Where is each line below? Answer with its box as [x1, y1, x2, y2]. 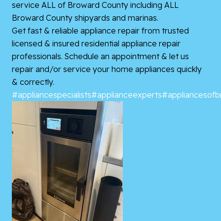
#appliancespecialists [12, 90, 91, 100]
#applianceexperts [91, 90, 162, 100]
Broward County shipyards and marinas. [12, 13, 158, 23]
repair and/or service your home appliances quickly [12, 64, 202, 74]
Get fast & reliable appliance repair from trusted [12, 26, 189, 36]
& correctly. [12, 77, 54, 87]
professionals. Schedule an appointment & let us [12, 51, 189, 62]
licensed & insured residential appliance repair [12, 38, 181, 49]
